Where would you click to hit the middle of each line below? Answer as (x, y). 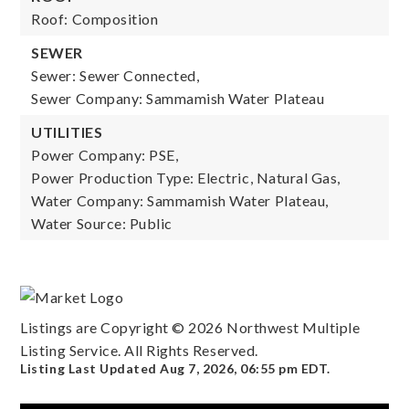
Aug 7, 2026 (197, 369)
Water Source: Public (102, 223)
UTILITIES (67, 132)
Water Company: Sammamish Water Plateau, (180, 200)
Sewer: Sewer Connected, (115, 75)
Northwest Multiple (292, 328)
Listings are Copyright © (105, 328)
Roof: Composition (95, 19)
